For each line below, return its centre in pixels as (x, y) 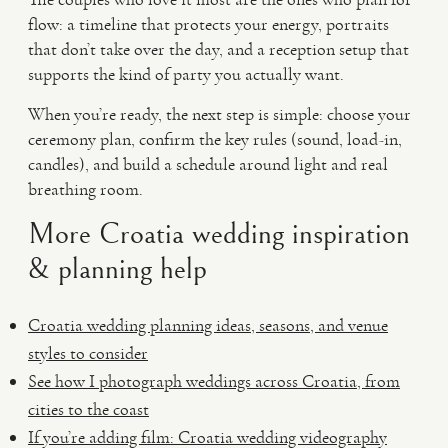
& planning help (117, 269)
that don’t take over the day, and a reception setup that (218, 49)
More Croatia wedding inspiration (219, 234)
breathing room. (85, 189)
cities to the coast (88, 409)
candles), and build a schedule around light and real (208, 164)
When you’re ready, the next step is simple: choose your (219, 114)
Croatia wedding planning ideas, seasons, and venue (208, 325)
